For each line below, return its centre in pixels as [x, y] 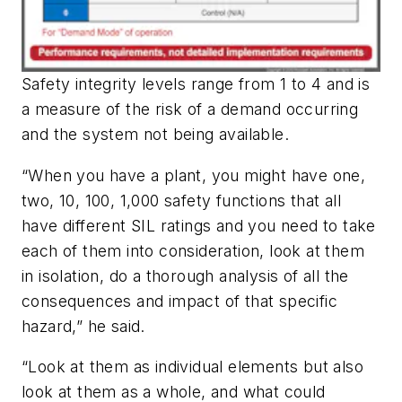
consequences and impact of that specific [179, 301]
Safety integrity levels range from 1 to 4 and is [196, 83]
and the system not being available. [155, 134]
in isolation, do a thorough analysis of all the [185, 275]
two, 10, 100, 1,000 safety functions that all [181, 200]
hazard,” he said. [83, 326]
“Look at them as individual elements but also [192, 367]
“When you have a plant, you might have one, [194, 175]
